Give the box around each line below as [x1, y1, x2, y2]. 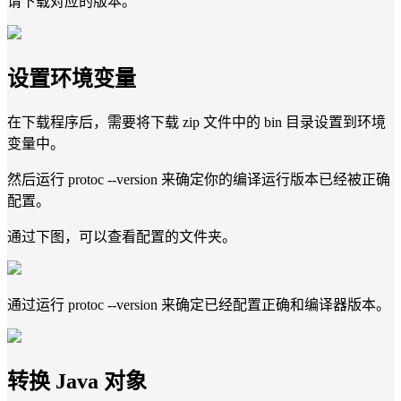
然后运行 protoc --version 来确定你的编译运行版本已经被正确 [7, 171, 390, 187]
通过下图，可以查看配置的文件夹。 [7, 228, 236, 244]
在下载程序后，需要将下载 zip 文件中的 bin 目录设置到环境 [7, 114, 386, 130]
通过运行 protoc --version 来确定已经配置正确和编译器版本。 [7, 296, 390, 312]
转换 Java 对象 [7, 370, 147, 394]
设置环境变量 [7, 66, 136, 90]
